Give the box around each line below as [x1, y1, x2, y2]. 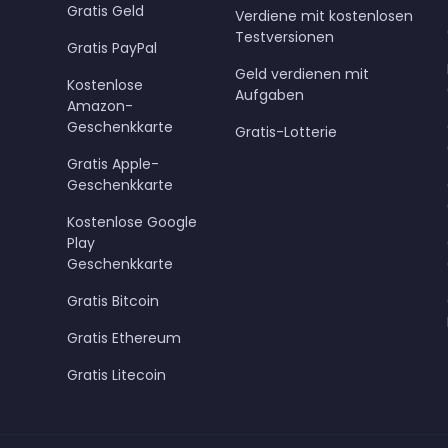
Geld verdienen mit [235, 63, 370, 84]
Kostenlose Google [66, 211, 197, 232]
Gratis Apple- [66, 153, 159, 174]
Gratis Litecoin [66, 364, 166, 385]
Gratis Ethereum [66, 327, 181, 348]
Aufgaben [235, 84, 305, 105]
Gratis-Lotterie [235, 121, 338, 142]
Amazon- [66, 95, 133, 116]
